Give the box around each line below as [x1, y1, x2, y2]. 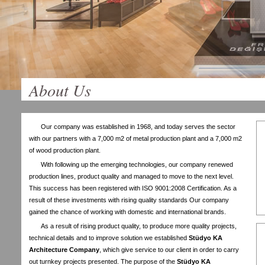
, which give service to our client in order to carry [99, 246, 239, 253]
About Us [29, 79, 91, 101]
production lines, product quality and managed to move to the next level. [29, 173, 234, 180]
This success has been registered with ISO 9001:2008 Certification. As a [29, 185, 237, 192]
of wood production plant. [29, 147, 101, 154]
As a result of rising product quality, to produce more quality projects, [41, 222, 237, 230]
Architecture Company [29, 246, 99, 253]
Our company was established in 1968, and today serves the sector [41, 123, 235, 130]
